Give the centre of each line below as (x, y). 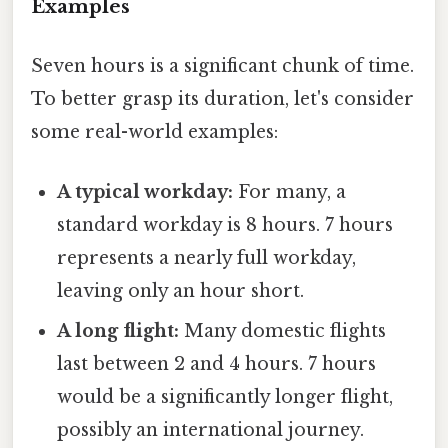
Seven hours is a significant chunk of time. (222, 66)
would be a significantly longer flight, (225, 396)
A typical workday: (145, 191)
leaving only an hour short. (181, 290)
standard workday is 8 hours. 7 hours (225, 224)
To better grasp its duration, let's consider (222, 99)
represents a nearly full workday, (207, 257)
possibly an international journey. (211, 429)
